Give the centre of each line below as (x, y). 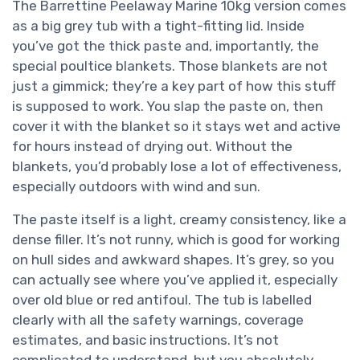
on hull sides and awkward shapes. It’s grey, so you (173, 260)
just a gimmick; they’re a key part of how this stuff (174, 86)
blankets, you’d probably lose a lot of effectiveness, (177, 167)
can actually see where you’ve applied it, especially (175, 280)
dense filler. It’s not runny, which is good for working (176, 240)
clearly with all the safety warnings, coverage (158, 320)
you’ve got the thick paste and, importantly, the (166, 46)
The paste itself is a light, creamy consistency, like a (179, 220)
